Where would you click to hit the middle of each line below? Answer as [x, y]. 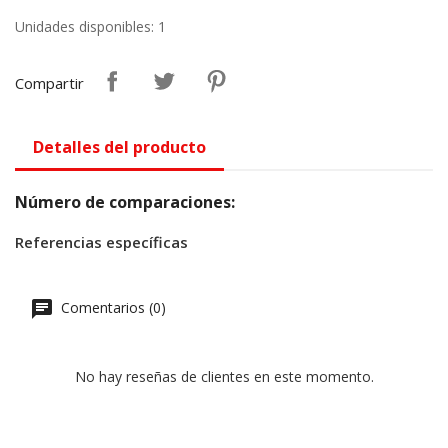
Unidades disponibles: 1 [90, 27]
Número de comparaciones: [125, 202]
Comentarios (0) [111, 308]
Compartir [49, 83]
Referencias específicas [101, 242]
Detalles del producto [119, 147]
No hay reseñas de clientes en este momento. [224, 377]
